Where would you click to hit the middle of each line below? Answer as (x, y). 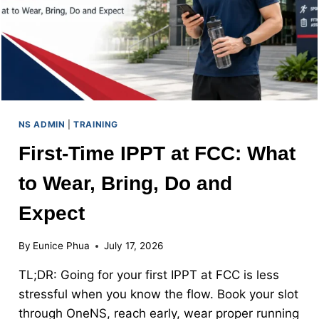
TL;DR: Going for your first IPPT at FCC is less (148, 275)
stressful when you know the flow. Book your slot (158, 294)
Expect (51, 214)
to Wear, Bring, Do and (125, 184)
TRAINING (96, 124)
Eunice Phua (61, 246)
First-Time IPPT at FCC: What (157, 154)
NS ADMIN (42, 124)
